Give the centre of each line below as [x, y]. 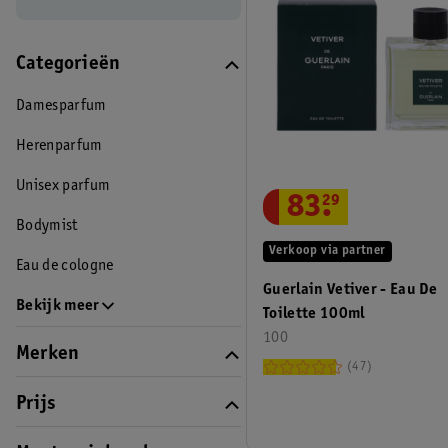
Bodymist [47, 226]
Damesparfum [61, 106]
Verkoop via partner [327, 251]
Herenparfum [59, 146]
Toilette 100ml [342, 313]
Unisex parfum [63, 186]
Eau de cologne [65, 266]
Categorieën [68, 65]
